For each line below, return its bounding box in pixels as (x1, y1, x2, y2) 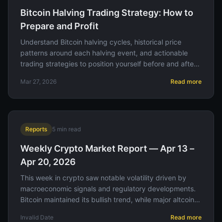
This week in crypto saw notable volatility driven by (20, 173, 186, 182)
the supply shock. (20, 70, 78, 79)
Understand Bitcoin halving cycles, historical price (20, 38, 181, 46)
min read (55, 125, 81, 133)
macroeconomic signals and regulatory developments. (20, 184, 196, 193)
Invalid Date (20, 214, 54, 221)
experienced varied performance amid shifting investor (20, 206, 198, 215)
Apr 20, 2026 (20, 157, 76, 167)
